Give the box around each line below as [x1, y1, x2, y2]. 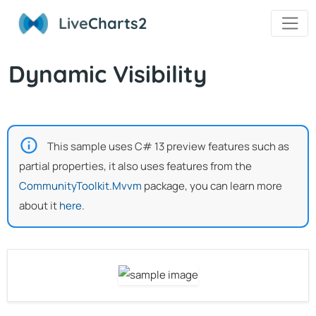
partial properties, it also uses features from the [19, 158, 252, 174]
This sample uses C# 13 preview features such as [47, 138, 289, 154]
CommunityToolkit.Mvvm [19, 178, 142, 193]
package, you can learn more [142, 178, 282, 193]
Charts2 [88, 13, 148, 34]
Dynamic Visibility [8, 59, 207, 88]
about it [19, 197, 59, 213]
